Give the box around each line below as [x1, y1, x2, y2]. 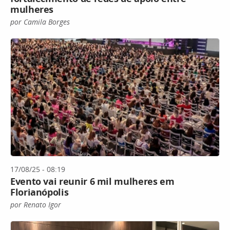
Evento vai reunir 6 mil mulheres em [10, 175, 175, 187]
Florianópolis [10, 185, 69, 198]
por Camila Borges [10, 17, 70, 27]
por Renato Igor [10, 199, 61, 209]
